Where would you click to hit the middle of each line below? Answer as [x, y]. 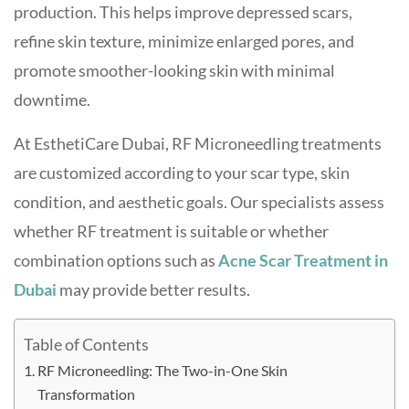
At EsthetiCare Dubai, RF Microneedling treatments [198, 143]
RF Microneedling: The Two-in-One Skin [163, 370]
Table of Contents [86, 344]
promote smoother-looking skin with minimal [174, 70]
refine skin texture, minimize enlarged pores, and [184, 41]
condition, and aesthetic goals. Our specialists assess [199, 202]
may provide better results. [153, 289]
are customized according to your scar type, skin [182, 173]
